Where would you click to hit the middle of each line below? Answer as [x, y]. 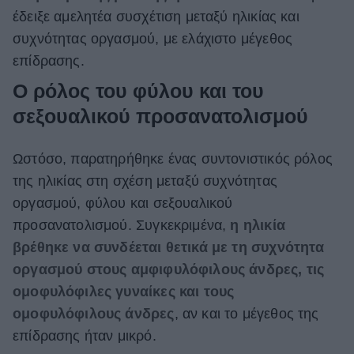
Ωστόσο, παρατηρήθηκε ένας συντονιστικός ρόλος [173, 159]
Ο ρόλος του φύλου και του [138, 91]
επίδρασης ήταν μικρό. [85, 336]
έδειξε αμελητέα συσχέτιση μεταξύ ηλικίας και [156, 16]
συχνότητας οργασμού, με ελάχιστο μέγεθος [153, 38]
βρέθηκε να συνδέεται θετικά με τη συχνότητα [169, 248]
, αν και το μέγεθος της [247, 314]
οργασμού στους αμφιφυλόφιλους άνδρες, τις [169, 270]
